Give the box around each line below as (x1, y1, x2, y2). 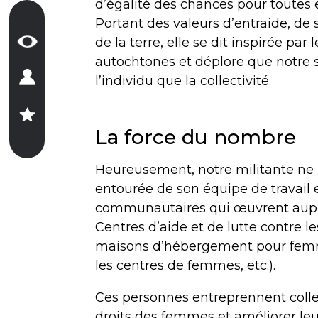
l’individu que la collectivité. (95, 72, 272, 89)
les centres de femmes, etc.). (95, 257, 276, 273)
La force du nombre (95, 124, 297, 149)
